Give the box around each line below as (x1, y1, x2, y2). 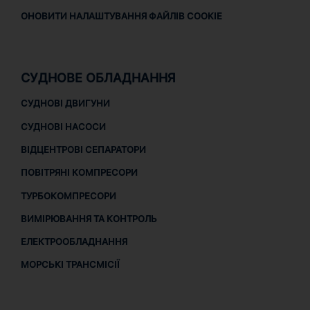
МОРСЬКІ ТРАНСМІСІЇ (20, 259, 120, 271)
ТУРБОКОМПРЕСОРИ (20, 190, 116, 201)
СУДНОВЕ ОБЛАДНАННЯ (20, 71, 176, 86)
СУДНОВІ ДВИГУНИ (20, 98, 110, 109)
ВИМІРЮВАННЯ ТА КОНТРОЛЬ (20, 212, 157, 224)
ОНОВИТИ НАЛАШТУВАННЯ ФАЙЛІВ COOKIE (20, 10, 222, 22)
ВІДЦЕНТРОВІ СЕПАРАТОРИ (20, 143, 146, 155)
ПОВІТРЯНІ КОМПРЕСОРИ (20, 167, 138, 179)
